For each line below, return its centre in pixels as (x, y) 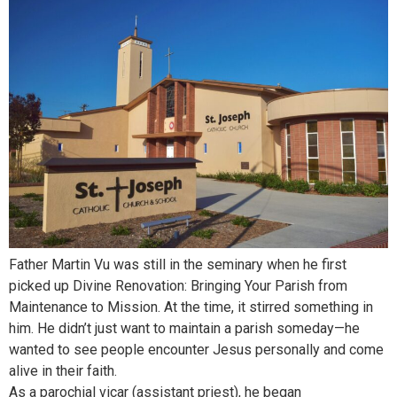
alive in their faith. (63, 371)
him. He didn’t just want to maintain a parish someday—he (184, 329)
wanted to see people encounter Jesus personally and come (196, 350)
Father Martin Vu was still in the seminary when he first (178, 265)
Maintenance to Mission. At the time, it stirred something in (191, 307)
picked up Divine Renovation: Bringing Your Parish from (178, 286)
